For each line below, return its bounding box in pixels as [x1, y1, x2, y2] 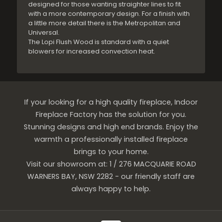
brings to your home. [73, 146, 149, 157]
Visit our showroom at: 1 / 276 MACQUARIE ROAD [26, 159, 196, 169]
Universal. [28, 27, 60, 37]
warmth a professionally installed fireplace [34, 134, 188, 144]
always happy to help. [71, 183, 151, 194]
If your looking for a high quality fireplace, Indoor [24, 97, 198, 107]
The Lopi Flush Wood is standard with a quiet [28, 37, 169, 47]
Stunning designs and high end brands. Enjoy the [24, 121, 198, 132]
